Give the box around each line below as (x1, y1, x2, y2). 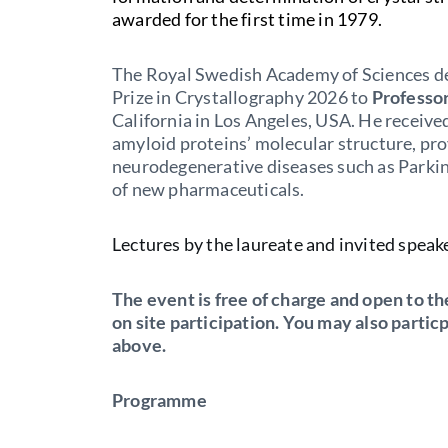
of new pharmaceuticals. (112, 177, 305, 200)
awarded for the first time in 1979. (112, 7, 382, 30)
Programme (112, 388, 207, 411)
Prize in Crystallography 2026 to (112, 85, 372, 108)
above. (112, 333, 167, 356)
